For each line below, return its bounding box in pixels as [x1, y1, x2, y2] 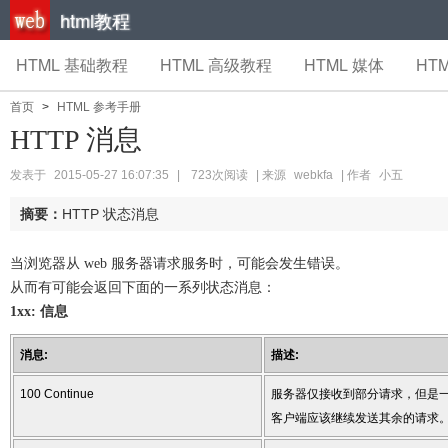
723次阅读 [191, 168, 248, 182]
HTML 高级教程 [160, 53, 272, 76]
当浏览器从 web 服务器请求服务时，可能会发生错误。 [10, 256, 349, 271]
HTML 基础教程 [16, 53, 128, 76]
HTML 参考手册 [57, 100, 141, 114]
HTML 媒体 [304, 53, 384, 76]
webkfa [294, 168, 333, 182]
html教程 [60, 7, 130, 33]
